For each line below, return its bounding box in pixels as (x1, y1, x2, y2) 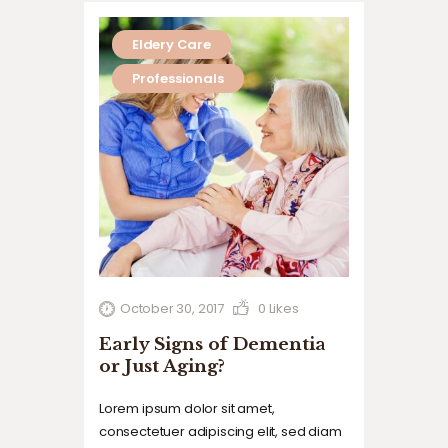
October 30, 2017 (119, 299, 225, 319)
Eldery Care (131, 35, 211, 55)
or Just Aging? (99, 355, 225, 377)
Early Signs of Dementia (99, 333, 326, 355)
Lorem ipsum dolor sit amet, (99, 399, 275, 419)
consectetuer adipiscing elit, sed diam (99, 422, 342, 442)
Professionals (131, 69, 224, 89)
